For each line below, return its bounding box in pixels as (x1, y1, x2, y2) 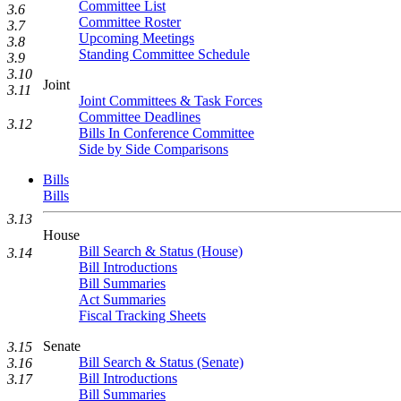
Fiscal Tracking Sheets (79, 308, 206, 323)
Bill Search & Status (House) (79, 243, 243, 259)
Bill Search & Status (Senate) (79, 354, 243, 370)
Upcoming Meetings (79, 30, 194, 46)
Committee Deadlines (79, 109, 200, 124)
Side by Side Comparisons (79, 141, 228, 157)
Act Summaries (79, 292, 166, 307)
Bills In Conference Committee (79, 125, 254, 141)
